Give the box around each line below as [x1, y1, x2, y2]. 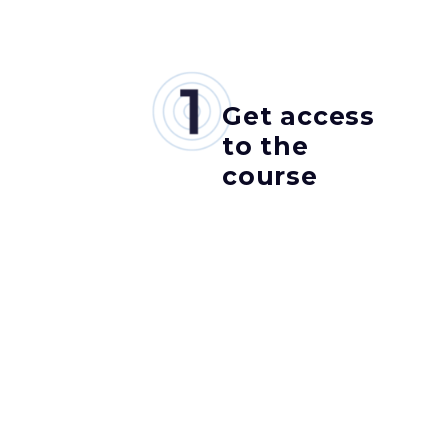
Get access [222, 101, 376, 132]
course [222, 161, 318, 192]
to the [222, 131, 309, 162]
